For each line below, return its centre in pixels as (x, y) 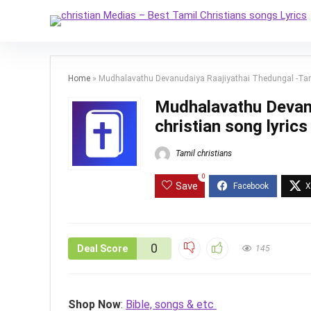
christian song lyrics (231, 126)
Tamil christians (203, 154)
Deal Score (102, 249)
